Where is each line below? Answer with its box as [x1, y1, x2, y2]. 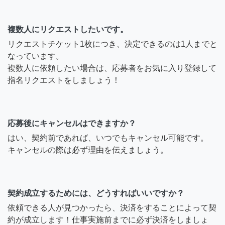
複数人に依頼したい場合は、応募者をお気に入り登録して [8, 63, 216, 72]
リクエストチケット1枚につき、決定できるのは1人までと [8, 39, 217, 48]
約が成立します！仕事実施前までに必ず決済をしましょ [8, 215, 208, 224]
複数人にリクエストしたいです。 [8, 25, 128, 34]
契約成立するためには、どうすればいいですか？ [8, 188, 184, 197]
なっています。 [8, 51, 64, 60]
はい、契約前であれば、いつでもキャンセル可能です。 [8, 133, 208, 142]
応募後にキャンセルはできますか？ [8, 119, 136, 128]
